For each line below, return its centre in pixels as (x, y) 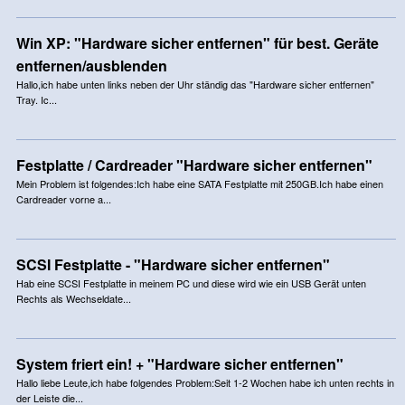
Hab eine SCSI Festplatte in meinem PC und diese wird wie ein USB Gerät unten (191, 283)
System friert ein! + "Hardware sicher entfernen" (179, 363)
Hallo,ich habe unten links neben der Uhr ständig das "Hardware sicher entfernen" (195, 84)
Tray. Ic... (36, 99)
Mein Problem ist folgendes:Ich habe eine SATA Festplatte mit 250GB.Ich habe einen (199, 183)
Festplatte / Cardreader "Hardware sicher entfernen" (194, 165)
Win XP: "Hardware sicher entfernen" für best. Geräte (197, 42)
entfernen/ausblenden (91, 65)
